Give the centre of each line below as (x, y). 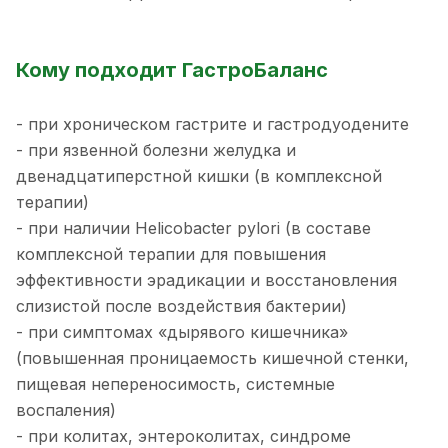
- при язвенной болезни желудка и (156, 150)
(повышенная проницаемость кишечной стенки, (212, 358)
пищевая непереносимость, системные (175, 384)
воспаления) (66, 410)
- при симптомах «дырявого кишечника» (182, 332)
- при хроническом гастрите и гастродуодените (212, 124)
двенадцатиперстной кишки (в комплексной (199, 176)
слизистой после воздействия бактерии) (181, 306)
